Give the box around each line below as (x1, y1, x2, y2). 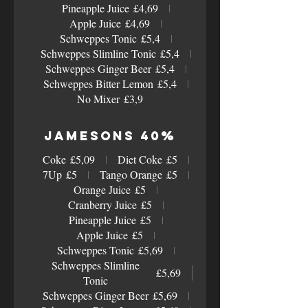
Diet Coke (117, 152, 162, 166)
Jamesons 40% (44, 128, 176, 144)
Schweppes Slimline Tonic (40, 46, 156, 60)
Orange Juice (74, 182, 131, 197)
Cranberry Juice (67, 197, 137, 212)
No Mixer (77, 91, 120, 106)
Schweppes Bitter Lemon (43, 76, 153, 91)
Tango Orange (99, 167, 162, 181)
